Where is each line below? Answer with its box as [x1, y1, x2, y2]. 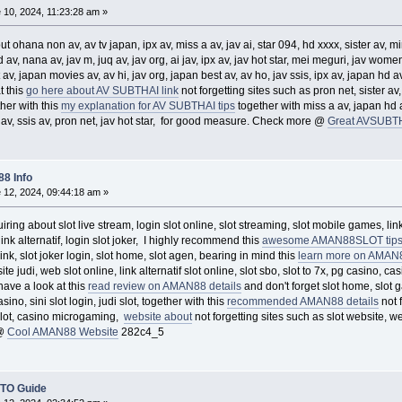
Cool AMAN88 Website [6, 326, 118, 339]
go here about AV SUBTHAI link [25, 83, 179, 97]
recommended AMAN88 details [226, 295, 379, 309]
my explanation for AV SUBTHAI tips [60, 99, 235, 112]
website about [123, 310, 192, 324]
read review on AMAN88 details [87, 280, 241, 293]
